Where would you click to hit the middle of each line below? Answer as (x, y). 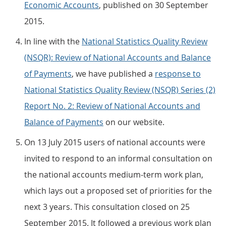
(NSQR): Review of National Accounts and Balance (118, 58)
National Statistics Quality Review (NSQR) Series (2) (120, 90)
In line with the (53, 41)
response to (178, 74)
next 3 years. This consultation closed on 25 (107, 207)
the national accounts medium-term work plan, (114, 175)
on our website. (134, 122)
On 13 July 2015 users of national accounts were (115, 142)
